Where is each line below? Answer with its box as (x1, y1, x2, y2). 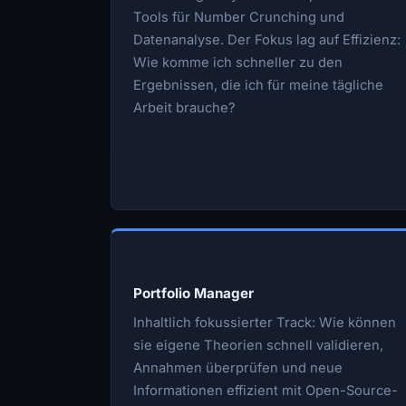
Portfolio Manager (133, 284, 254, 302)
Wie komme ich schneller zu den (133, 53, 343, 71)
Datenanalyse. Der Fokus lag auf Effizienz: (133, 31, 401, 48)
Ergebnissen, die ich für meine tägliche (133, 76, 383, 93)
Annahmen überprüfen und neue (133, 359, 343, 376)
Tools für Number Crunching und (133, 8, 344, 25)
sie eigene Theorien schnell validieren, (133, 336, 383, 353)
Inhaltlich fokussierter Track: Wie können (133, 314, 396, 331)
